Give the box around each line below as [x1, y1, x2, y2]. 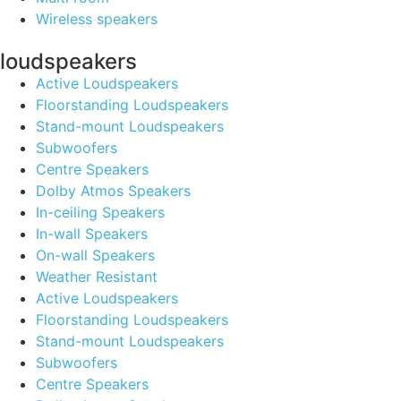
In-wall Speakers [36, 224, 148, 243]
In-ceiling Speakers [36, 202, 165, 221]
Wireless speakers [36, 9, 158, 28]
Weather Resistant [36, 267, 158, 286]
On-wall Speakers [36, 245, 155, 264]
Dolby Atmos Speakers [36, 181, 191, 200]
